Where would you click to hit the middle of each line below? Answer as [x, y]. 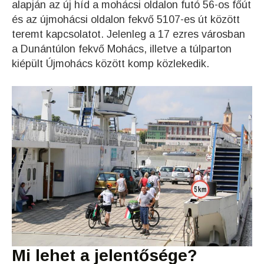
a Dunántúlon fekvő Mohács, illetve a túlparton [122, 49]
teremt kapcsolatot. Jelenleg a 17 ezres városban [128, 34]
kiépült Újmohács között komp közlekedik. [110, 63]
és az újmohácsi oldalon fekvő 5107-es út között [126, 19]
